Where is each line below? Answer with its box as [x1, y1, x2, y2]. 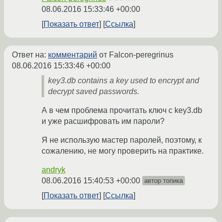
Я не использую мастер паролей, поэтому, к [42, 136, 202, 145]
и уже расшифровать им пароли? [42, 117, 165, 126]
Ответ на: [12, 51, 48, 59]
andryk [42, 166, 65, 174]
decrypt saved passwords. [48, 87, 139, 96]
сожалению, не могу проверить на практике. [42, 147, 204, 156]
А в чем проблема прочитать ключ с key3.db [42, 106, 202, 115]
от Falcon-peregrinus [97, 51, 173, 59]
